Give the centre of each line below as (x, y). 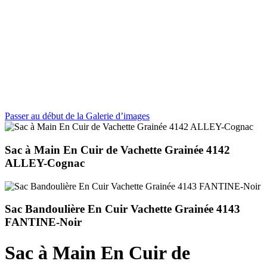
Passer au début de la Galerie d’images (77, 116)
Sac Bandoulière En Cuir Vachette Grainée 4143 (122, 209)
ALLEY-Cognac (45, 163)
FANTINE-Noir (43, 222)
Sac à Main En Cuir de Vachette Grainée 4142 (117, 150)
